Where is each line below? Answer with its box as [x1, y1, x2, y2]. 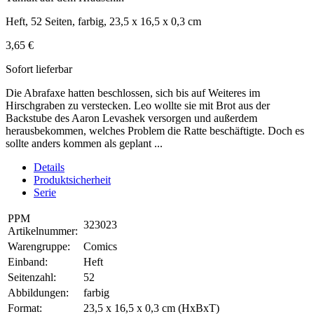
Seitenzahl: [8, 271, 56, 284]
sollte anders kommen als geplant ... [6, 137, 165, 150]
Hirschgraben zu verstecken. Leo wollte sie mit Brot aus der [6, 100, 270, 112]
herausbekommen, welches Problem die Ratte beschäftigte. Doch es [6, 125, 304, 137]
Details [34, 161, 64, 174]
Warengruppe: [8, 240, 70, 253]
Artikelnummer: [8, 225, 78, 238]
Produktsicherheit [34, 174, 111, 186]
